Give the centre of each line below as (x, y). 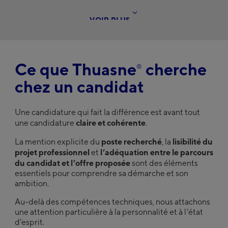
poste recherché (131, 142)
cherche (174, 69)
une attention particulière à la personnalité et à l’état (109, 212)
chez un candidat (79, 87)
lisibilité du (192, 142)
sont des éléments (164, 163)
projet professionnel (52, 152)
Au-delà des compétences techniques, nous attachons (112, 202)
